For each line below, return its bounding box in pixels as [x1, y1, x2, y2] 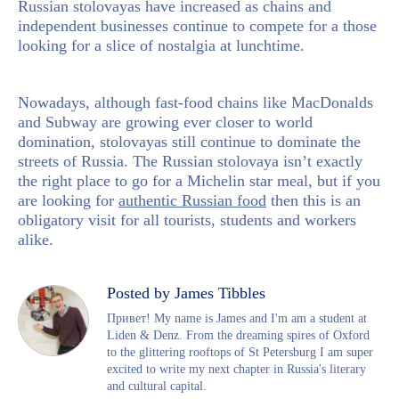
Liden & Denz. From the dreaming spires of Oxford [107, 328, 370, 342]
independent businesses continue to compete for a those [18, 16, 377, 35]
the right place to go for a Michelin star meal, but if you [18, 171, 380, 190]
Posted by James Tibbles [107, 283, 265, 302]
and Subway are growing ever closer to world [18, 112, 313, 131]
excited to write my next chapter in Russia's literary [107, 362, 366, 376]
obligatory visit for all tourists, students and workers [18, 210, 356, 229]
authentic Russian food [118, 191, 266, 209]
